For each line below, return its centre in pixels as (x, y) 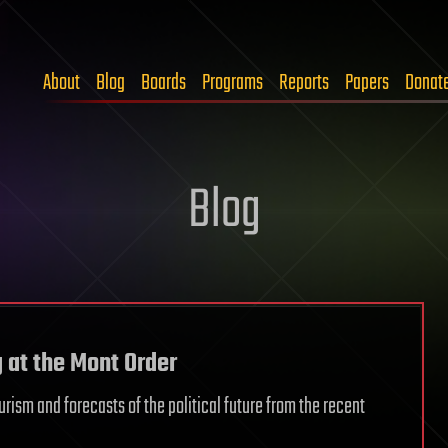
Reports (304, 83)
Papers (367, 83)
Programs (232, 83)
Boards (163, 83)
